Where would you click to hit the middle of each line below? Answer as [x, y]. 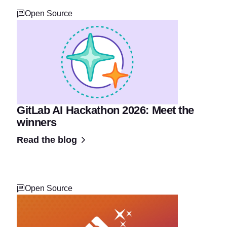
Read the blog [47, 140]
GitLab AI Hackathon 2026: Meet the [106, 110]
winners [37, 122]
